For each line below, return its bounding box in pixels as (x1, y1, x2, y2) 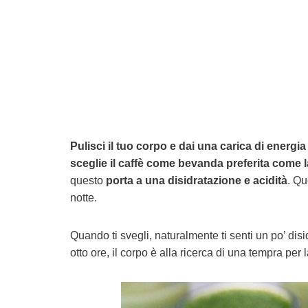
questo (70, 175, 106, 186)
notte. (70, 192, 97, 203)
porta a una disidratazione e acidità (106, 175, 287, 186)
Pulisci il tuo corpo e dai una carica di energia (70, 140, 306, 152)
